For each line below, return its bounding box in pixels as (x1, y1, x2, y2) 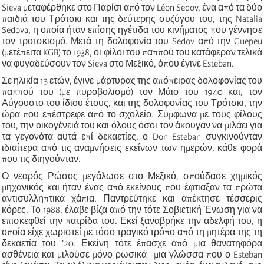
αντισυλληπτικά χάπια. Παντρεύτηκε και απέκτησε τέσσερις (2, 193, 262, 204)
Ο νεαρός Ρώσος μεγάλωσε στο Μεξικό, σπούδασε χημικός (2, 170, 262, 181)
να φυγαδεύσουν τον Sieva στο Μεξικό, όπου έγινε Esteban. (2, 58, 234, 69)
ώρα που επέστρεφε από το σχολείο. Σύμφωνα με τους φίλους (2, 108, 262, 120)
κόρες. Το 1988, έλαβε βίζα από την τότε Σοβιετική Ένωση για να (2, 204, 262, 215)
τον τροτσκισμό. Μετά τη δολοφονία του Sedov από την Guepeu (2, 35, 262, 47)
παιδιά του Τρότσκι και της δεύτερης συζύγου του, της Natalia (2, 13, 262, 24)
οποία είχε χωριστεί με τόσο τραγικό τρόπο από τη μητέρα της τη (2, 226, 262, 237)
